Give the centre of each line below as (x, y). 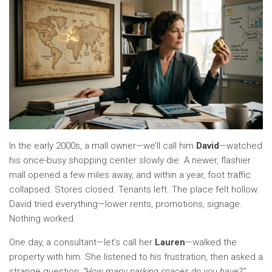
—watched (241, 146)
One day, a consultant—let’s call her (82, 242)
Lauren (170, 242)
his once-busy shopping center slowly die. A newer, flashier (130, 160)
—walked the (211, 242)
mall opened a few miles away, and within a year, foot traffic (130, 175)
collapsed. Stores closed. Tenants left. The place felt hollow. (134, 189)
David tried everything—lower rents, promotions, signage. (126, 204)
